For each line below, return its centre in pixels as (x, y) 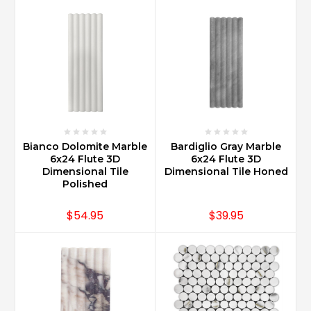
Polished (85, 184)
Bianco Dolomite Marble (85, 146)
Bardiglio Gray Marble (226, 146)
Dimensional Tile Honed (226, 171)
